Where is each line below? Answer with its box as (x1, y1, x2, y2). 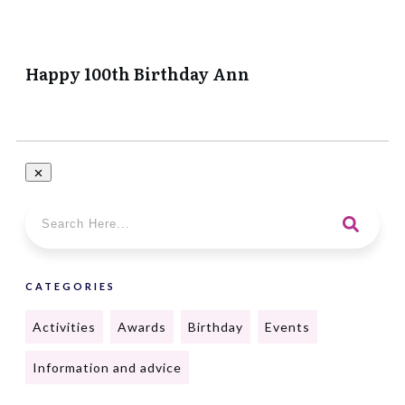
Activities (33, 318, 96, 334)
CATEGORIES (25, 279, 116, 292)
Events (265, 318, 310, 334)
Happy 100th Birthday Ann (25, 61, 250, 86)
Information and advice (33, 359, 182, 375)
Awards (118, 318, 166, 334)
